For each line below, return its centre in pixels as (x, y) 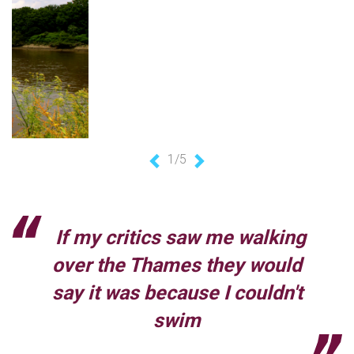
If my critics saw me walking (180, 238)
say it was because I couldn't (177, 293)
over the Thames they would (177, 265)
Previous (185, 178)
